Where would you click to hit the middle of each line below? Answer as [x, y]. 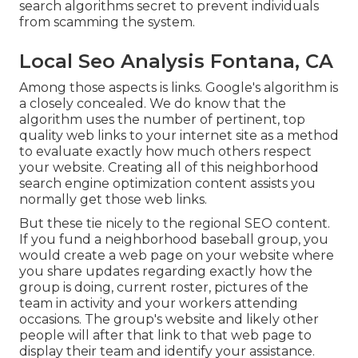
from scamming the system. [107, 22]
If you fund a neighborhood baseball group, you [174, 240]
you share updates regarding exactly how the [166, 272]
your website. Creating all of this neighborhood [169, 168]
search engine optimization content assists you [167, 184]
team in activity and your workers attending [159, 304]
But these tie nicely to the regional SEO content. [175, 224]
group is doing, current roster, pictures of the [164, 288]
